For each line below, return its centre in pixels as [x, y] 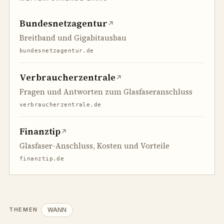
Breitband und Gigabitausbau [73, 37]
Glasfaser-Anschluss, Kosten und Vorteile [94, 145]
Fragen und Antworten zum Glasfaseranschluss [106, 91]
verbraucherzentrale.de [60, 104]
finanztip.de [42, 158]
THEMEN [23, 210]
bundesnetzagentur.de [57, 50]
